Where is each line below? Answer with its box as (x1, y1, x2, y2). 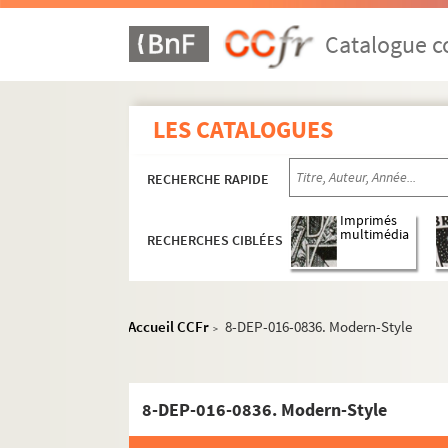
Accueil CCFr (128, 317, 210, 336)
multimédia (340, 226, 410, 244)
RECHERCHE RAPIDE (147, 170, 270, 188)
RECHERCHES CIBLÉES (147, 231, 284, 250)
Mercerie (170, 417, 224, 437)
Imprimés (340, 212, 398, 230)
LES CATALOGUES (153, 114, 334, 145)
